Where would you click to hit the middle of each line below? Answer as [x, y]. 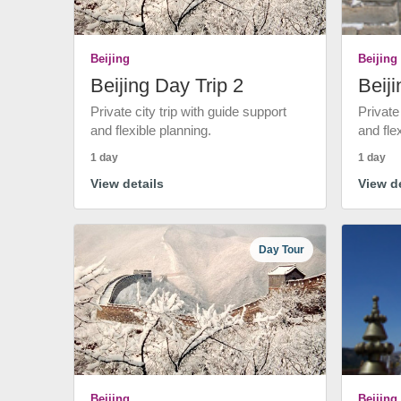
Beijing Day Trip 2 [167, 85]
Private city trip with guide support [188, 111]
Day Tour [282, 249]
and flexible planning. [151, 130]
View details [127, 183]
